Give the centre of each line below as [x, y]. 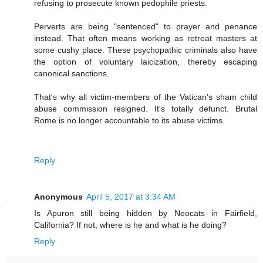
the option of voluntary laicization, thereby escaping [146, 62]
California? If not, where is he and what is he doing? [130, 225]
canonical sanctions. [72, 74]
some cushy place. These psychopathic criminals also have [146, 50]
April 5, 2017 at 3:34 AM [131, 197]
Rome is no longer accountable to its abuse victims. [129, 121]
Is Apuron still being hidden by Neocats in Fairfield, [146, 213]
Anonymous [58, 197]
